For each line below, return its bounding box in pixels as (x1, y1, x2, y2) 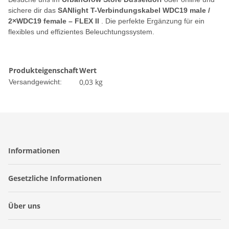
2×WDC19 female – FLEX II (8, 17, 99, 26)
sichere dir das (8, 6, 58, 15)
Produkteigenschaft (9, 65, 78, 76)
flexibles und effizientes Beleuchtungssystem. (8, 28, 154, 36)
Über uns (8, 201, 42, 211)
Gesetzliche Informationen (8, 173, 104, 184)
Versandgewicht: (9, 78, 62, 86)
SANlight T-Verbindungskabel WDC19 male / (58, 6, 210, 15)
